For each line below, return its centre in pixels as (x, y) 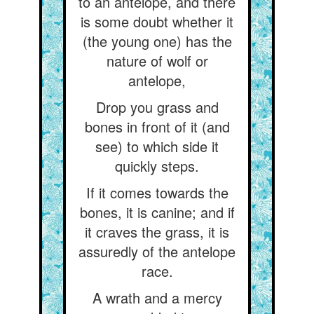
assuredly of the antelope (157, 251)
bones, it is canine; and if (157, 212)
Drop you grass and (157, 107)
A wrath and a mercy (157, 298)
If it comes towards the (157, 192)
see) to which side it (157, 146)
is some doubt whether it (157, 21)
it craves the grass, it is (157, 232)
